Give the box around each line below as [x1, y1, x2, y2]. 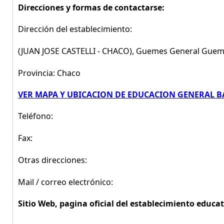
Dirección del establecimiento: [18, 23, 132, 34]
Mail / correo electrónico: [18, 176, 113, 187]
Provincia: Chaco [18, 67, 80, 78]
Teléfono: [18, 110, 53, 121]
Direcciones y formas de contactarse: [18, 2, 164, 13]
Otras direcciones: [18, 154, 87, 165]
